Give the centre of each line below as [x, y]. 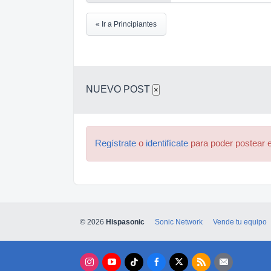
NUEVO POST [119, 89]
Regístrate [116, 143]
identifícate [167, 143]
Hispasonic [125, 222]
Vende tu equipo [240, 222]
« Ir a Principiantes [126, 24]
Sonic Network [179, 222]
